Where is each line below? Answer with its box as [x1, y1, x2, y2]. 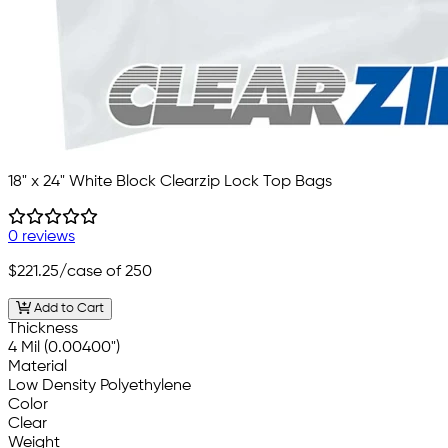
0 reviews [8, 228, 75, 245]
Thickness [8, 321, 78, 338]
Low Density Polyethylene [8, 378, 191, 395]
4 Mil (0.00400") [8, 340, 120, 357]
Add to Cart [30, 302, 104, 316]
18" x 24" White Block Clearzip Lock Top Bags [8, 173, 332, 190]
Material [8, 359, 67, 376]
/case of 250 [59, 263, 152, 280]
